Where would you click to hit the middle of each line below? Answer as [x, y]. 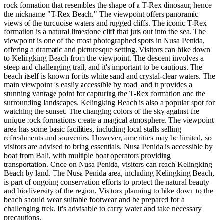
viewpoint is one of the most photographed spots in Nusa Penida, [104, 40]
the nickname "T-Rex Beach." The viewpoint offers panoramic [101, 14]
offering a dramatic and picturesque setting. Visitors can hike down [107, 49]
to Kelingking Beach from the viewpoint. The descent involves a [104, 58]
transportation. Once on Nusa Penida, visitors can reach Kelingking [108, 164]
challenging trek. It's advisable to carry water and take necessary [103, 208]
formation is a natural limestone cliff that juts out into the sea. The [105, 31]
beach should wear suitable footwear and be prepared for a [94, 199]
